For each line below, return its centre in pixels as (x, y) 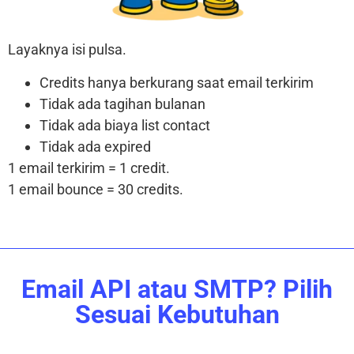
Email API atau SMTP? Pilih (177, 290)
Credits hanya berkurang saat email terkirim (177, 82)
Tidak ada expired (95, 146)
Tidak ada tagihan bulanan (122, 104)
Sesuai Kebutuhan (177, 315)
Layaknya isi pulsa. (67, 50)
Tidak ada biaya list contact (125, 125)
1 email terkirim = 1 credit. (89, 168)
